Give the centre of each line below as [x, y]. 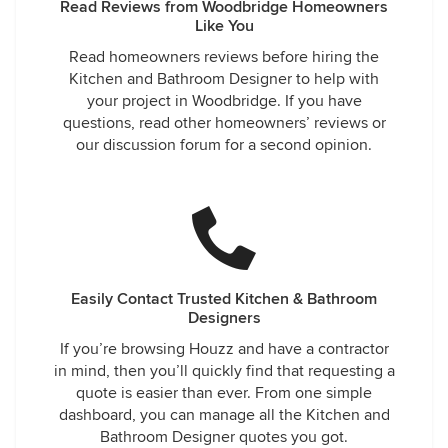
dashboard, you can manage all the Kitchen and [224, 415]
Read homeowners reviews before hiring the [224, 57]
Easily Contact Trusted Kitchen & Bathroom [224, 299]
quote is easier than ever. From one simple [224, 393]
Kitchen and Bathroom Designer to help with [224, 79]
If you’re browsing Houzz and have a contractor [224, 349]
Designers [224, 318]
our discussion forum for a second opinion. [224, 145]
